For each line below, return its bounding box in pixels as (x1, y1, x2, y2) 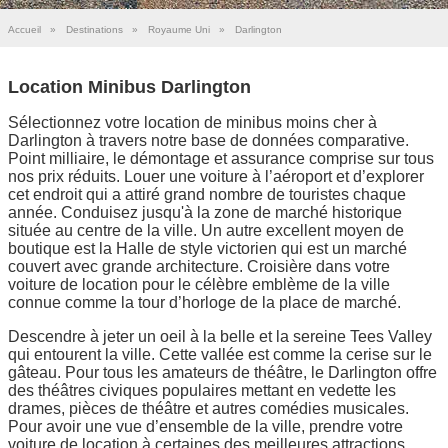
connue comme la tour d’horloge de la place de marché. (8, 293, 401, 311)
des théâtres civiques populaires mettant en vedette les (8, 381, 396, 399)
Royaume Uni (148, 24, 210, 35)
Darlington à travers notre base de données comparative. (8, 131, 409, 149)
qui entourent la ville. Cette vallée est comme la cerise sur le (8, 345, 432, 363)
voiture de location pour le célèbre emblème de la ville (8, 275, 390, 293)
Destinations (66, 24, 123, 35)
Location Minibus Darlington (8, 76, 251, 97)
